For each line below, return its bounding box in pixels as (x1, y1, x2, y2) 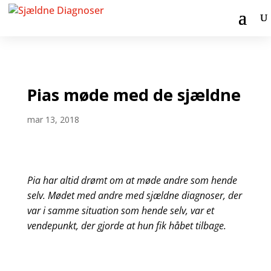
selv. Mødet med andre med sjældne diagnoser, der (27, 189, 242, 202)
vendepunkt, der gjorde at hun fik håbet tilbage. (27, 219, 226, 232)
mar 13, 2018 (27, 114, 79, 125)
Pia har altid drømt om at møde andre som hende (27, 174, 237, 187)
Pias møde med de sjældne (27, 83, 241, 106)
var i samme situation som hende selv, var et (27, 204, 214, 217)
